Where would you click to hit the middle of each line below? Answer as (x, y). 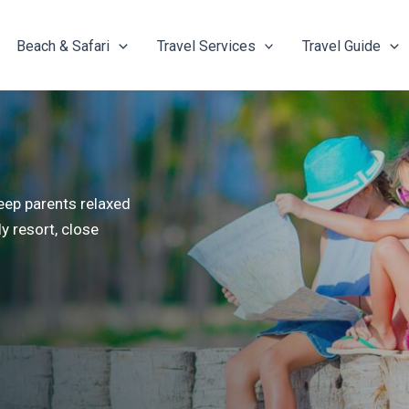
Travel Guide (342, 46)
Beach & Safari (63, 46)
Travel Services (206, 46)
